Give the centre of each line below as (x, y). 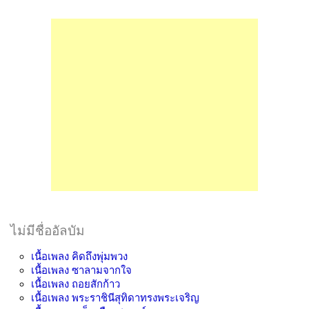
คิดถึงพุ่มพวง (100, 256)
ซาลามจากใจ (102, 270)
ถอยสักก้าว (96, 284)
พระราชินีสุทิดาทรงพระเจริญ (136, 298)
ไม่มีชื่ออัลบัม (48, 231)
